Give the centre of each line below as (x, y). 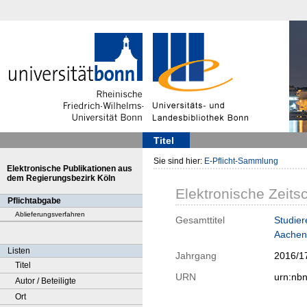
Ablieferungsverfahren (50, 214)
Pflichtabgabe (34, 201)
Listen (19, 251)
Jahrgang (196, 256)
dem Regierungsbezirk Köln (61, 178)
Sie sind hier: (179, 161)
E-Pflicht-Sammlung (241, 161)
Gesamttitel (200, 220)
